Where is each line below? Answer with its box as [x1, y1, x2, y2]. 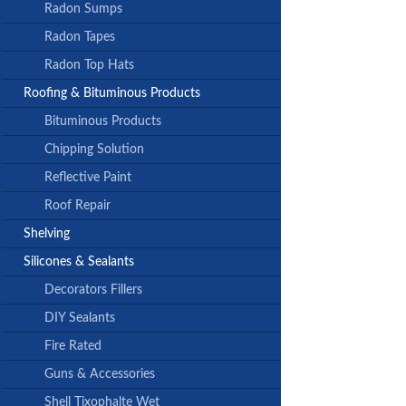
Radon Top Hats [44, 59, 134, 72]
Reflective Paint [44, 171, 131, 185]
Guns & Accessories [44, 368, 155, 382]
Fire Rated [44, 340, 101, 353]
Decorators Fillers [44, 284, 142, 297]
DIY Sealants [44, 312, 115, 325]
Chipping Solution [44, 143, 144, 157]
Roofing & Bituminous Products [24, 87, 200, 101]
